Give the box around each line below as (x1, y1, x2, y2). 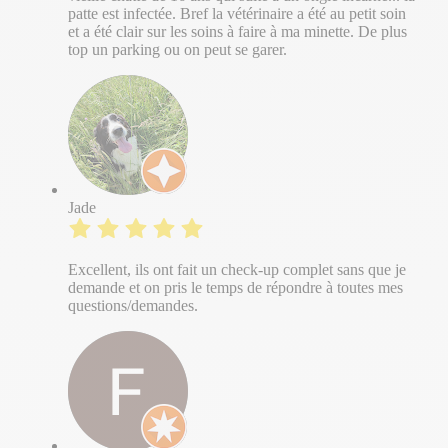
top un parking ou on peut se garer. (68, 40, 287, 58)
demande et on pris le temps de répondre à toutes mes (68, 278, 403, 296)
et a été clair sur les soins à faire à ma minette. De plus (68, 22, 407, 40)
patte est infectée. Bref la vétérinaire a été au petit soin (68, 4, 406, 22)
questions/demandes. (68, 296, 198, 314)
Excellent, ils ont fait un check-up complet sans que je (68, 260, 406, 278)
